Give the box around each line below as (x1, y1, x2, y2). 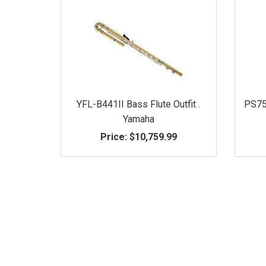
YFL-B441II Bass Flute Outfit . (77, 98, 201, 110)
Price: (100, 131, 127, 142)
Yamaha (122, 113, 154, 125)
